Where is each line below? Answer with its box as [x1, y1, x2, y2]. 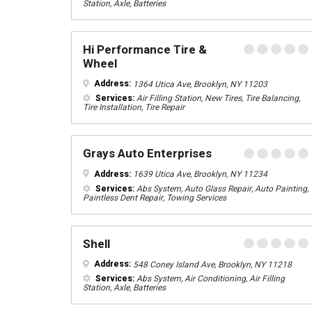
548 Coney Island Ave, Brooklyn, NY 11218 [131, 258, 292, 270]
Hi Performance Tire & [83, 40, 207, 58]
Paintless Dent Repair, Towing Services [83, 191, 226, 204]
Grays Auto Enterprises [83, 145, 212, 162]
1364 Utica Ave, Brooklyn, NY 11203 [131, 77, 267, 90]
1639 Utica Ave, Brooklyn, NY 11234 [131, 167, 267, 180]
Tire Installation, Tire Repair [83, 101, 185, 114]
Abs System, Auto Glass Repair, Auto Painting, [134, 182, 309, 195]
